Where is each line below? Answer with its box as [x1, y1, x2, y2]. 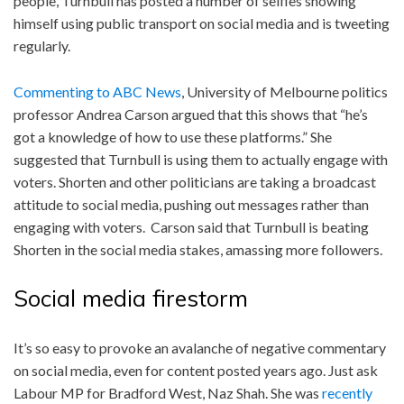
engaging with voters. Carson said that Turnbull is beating [14, 217, 369, 235]
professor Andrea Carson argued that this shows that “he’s [14, 105, 368, 123]
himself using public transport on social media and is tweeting [14, 14, 390, 32]
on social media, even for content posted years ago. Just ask [14, 361, 378, 379]
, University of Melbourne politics [181, 82, 388, 100]
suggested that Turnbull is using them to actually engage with [14, 150, 388, 168]
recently [322, 383, 372, 401]
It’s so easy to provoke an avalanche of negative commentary [14, 338, 386, 356]
